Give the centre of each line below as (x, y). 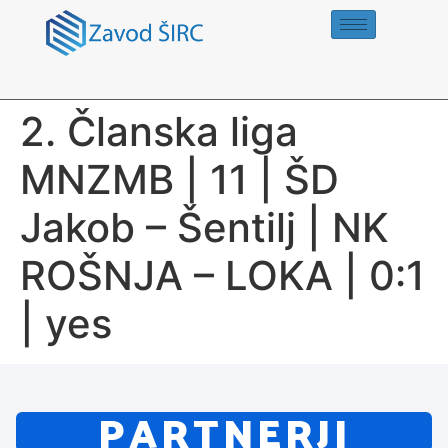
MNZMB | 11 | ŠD (179, 179)
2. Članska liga (159, 131)
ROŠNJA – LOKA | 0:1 (222, 275)
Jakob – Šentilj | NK (204, 227)
